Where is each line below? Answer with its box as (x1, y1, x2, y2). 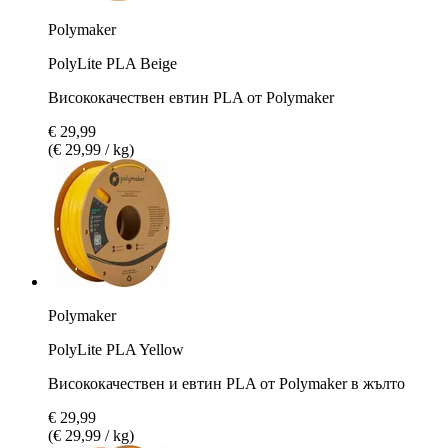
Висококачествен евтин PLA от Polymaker (48, 88, 334, 106)
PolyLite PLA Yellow (48, 340, 184, 358)
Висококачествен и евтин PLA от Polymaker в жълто (48, 374, 405, 392)
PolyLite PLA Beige (48, 54, 177, 72)
